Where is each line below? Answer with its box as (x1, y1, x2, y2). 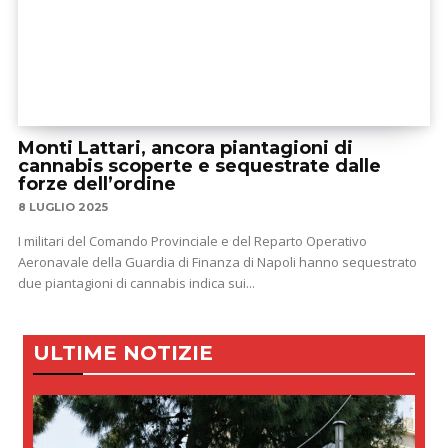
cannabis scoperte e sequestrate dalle (18, 155, 381, 178)
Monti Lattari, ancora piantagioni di (18, 137, 353, 160)
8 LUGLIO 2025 (18, 200, 108, 215)
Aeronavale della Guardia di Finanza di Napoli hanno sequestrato (18, 253, 417, 272)
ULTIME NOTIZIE (33, 341, 213, 366)
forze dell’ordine (18, 173, 176, 196)
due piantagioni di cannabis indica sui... (18, 274, 255, 293)
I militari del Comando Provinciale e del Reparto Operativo (18, 232, 367, 251)
